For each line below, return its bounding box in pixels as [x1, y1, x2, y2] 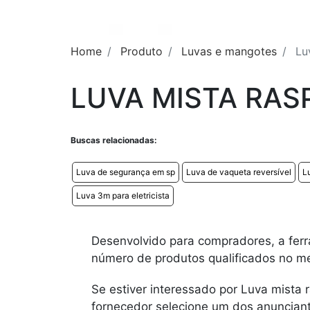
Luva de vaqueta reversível [186, 167, 291, 177]
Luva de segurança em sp [76, 167, 175, 177]
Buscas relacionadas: [71, 135, 157, 145]
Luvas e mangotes [181, 44, 277, 58]
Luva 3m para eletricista [76, 190, 170, 201]
